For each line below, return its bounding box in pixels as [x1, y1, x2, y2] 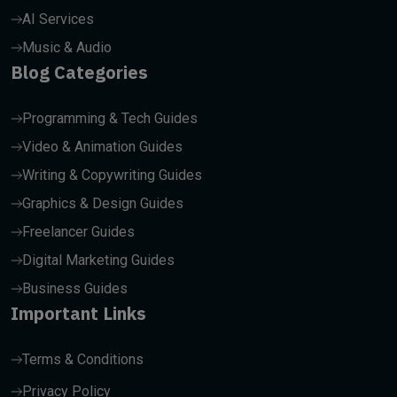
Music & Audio [22, 39, 112, 56]
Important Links [11, 301, 146, 325]
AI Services [22, 11, 94, 27]
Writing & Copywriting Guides [22, 167, 202, 183]
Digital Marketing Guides [22, 252, 175, 269]
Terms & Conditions [22, 351, 144, 368]
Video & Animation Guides [22, 138, 183, 155]
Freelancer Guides [22, 223, 135, 240]
